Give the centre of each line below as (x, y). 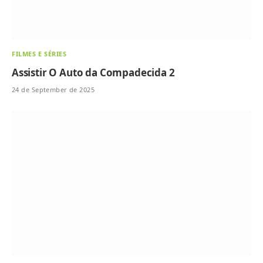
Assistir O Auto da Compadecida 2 (93, 72)
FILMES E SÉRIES (39, 53)
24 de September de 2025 (53, 89)
